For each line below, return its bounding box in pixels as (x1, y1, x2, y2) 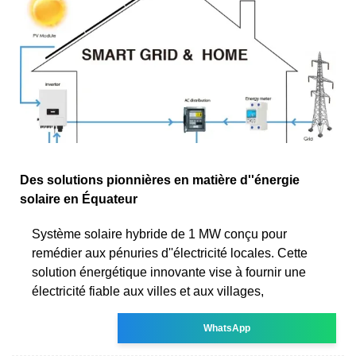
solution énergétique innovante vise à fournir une (32, 265, 306, 279)
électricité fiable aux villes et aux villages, (32, 284, 264, 298)
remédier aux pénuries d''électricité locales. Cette (32, 246, 308, 260)
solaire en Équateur (20, 192, 137, 206)
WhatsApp (203, 322, 251, 334)
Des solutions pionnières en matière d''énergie (20, 172, 300, 187)
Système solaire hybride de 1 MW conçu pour (32, 226, 287, 241)
